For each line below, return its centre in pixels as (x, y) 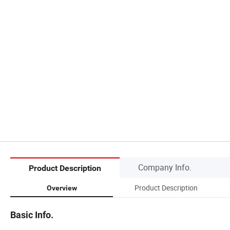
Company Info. (165, 167)
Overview (62, 188)
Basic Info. (32, 215)
